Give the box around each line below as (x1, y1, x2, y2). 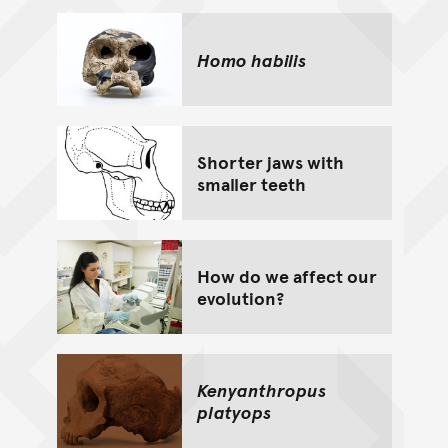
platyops (196, 398, 271, 424)
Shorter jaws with (196, 149, 344, 175)
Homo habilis (196, 46, 306, 72)
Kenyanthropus (196, 376, 326, 402)
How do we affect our (196, 263, 377, 289)
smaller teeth (196, 171, 306, 197)
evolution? (196, 285, 284, 311)
